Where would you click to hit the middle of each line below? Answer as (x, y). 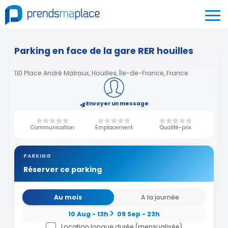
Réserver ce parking (62, 169)
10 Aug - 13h (88, 214)
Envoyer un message (117, 104)
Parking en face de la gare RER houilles (104, 51)
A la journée (160, 197)
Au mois (68, 197)
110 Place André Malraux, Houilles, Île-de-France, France (101, 73)
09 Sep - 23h (139, 214)
